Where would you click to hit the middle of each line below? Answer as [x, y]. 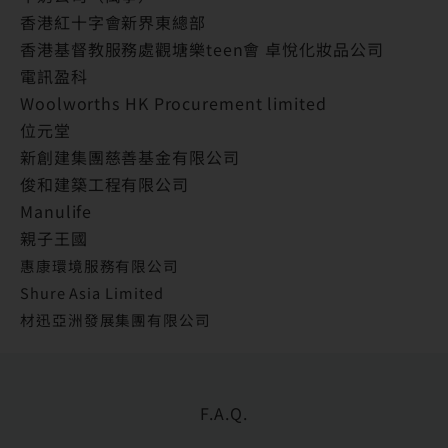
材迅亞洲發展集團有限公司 [115, 319]
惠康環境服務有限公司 [99, 265]
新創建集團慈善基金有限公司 [130, 156]
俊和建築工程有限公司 [104, 183]
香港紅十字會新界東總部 [113, 21]
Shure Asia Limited [94, 292]
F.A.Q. [224, 412]
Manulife [56, 210]
